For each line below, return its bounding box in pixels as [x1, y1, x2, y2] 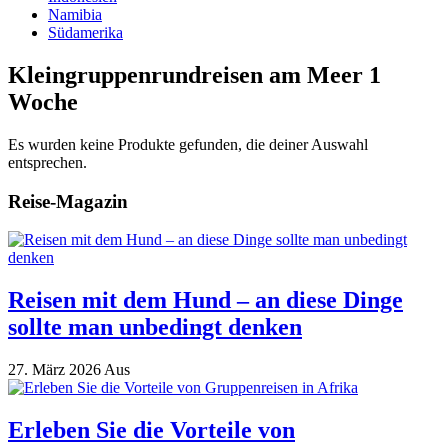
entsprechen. [8, 153, 87, 171]
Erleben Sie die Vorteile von [8, 416, 295, 443]
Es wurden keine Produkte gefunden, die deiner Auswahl [8, 135, 368, 153]
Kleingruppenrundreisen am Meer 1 [8, 61, 381, 88]
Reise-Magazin [8, 190, 128, 212]
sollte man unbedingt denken [8, 314, 302, 341]
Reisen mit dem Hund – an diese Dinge [8, 287, 403, 314]
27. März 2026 [8, 361, 104, 379]
